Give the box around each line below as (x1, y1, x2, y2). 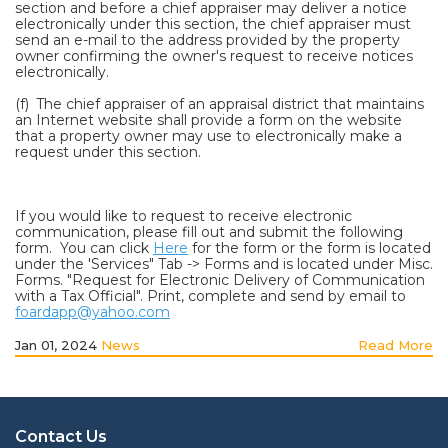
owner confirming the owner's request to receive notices (15, 47, 413, 65)
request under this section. (15, 143, 201, 161)
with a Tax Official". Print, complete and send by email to (15, 287, 406, 305)
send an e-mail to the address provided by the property (15, 31, 400, 49)
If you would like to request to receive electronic (15, 207, 352, 225)
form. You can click (15, 239, 153, 257)
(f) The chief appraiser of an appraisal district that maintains (15, 95, 424, 113)
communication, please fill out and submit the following (15, 223, 403, 241)
